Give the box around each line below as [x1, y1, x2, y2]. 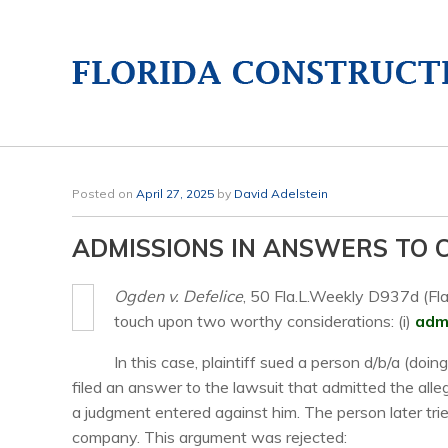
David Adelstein [234, 186, 328, 201]
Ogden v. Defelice [114, 286, 243, 306]
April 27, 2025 [136, 186, 214, 201]
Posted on [80, 186, 136, 201]
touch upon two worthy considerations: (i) [114, 311, 415, 331]
